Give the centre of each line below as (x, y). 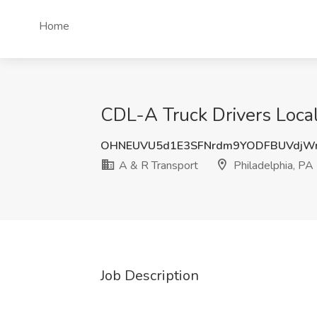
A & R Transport (157, 166)
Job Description (150, 276)
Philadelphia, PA (272, 166)
